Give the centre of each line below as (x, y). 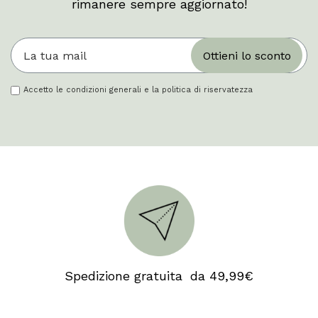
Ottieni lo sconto (247, 56)
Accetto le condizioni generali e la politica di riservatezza (138, 90)
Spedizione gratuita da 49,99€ (159, 275)
